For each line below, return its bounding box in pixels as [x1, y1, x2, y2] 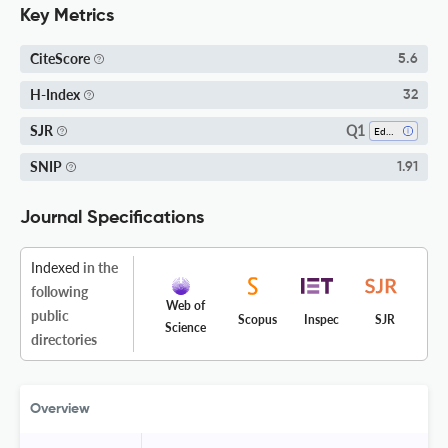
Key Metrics [20, 6, 114, 25]
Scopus [237, 311, 277, 327]
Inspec [303, 311, 339, 327]
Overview [30, 401, 90, 416]
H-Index [30, 86, 80, 103]
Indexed [31, 258, 80, 276]
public [31, 306, 69, 324]
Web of [165, 297, 205, 313]
